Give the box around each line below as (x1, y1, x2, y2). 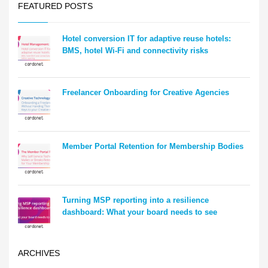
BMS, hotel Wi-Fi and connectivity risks (62, 45, 208, 55)
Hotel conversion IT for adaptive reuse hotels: (62, 33, 231, 43)
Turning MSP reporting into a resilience (62, 195, 209, 205)
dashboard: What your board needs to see (62, 207, 220, 217)
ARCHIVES (18, 248, 60, 258)
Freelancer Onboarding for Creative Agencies (62, 87, 229, 97)
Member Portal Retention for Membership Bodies (62, 141, 243, 151)
